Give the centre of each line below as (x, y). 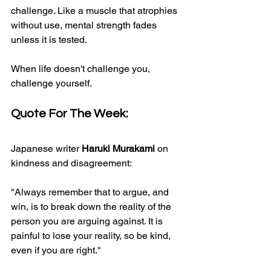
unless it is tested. (49, 39)
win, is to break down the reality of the (92, 206)
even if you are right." (56, 250)
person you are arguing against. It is (88, 221)
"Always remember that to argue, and (91, 192)
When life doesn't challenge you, (82, 68)
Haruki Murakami (118, 148)
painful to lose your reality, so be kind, (92, 235)
